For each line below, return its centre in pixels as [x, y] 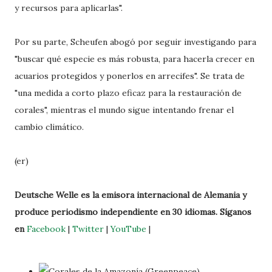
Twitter [88, 229]
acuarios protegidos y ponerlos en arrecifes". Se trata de [130, 76]
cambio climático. [49, 127]
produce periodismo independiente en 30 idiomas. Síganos [133, 212]
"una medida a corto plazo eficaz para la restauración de [128, 93]
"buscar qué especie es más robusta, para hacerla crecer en [134, 59]
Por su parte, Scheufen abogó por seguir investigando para [135, 42]
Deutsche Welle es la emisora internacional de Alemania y [131, 195]
